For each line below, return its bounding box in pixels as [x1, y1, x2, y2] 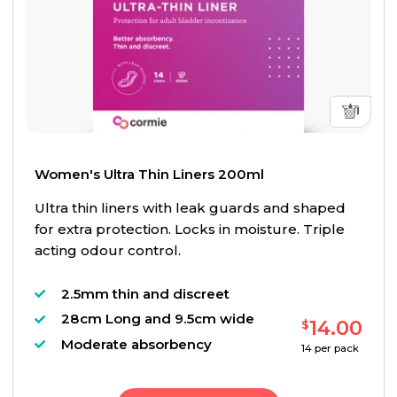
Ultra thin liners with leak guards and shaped [34, 199, 346, 217]
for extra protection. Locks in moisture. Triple [34, 221, 345, 238]
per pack [312, 341, 360, 354]
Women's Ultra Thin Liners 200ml [34, 166, 264, 183]
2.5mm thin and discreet [60, 284, 230, 302]
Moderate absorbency [60, 335, 212, 353]
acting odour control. [34, 242, 181, 260]
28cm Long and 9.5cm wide [60, 310, 254, 328]
